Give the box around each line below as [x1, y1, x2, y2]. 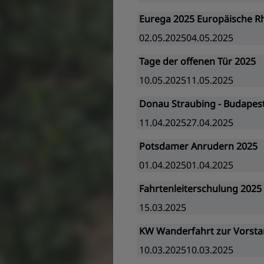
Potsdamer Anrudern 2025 [139, 140, 258, 153]
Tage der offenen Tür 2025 [139, 55, 256, 68]
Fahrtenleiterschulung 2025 [139, 182, 262, 195]
